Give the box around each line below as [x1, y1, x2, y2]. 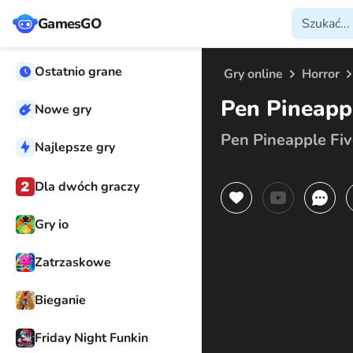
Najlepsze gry [35, 139, 115, 156]
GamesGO [38, 14, 101, 33]
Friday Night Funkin [35, 329, 148, 347]
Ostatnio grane [35, 63, 122, 80]
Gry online [224, 65, 283, 83]
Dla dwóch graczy [35, 178, 139, 195]
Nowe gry [35, 101, 91, 118]
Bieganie [35, 292, 86, 309]
